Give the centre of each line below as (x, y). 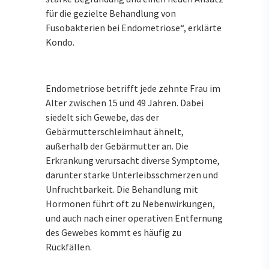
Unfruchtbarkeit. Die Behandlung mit (122, 189)
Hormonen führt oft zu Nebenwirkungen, (130, 204)
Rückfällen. (69, 247)
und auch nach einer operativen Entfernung (134, 218)
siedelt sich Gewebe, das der (102, 117)
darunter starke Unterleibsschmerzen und (132, 175)
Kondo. (60, 42)
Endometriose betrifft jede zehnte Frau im (133, 89)
